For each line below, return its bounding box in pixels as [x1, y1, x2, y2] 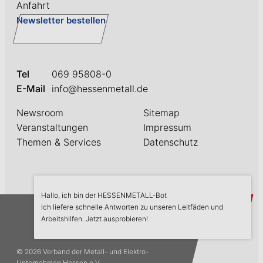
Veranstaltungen [16, 121, 88, 133]
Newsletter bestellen [16, 14, 106, 26]
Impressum [143, 121, 191, 133]
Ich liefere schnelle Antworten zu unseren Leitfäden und [41, 203, 223, 212]
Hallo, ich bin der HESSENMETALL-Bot [41, 191, 168, 200]
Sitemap [143, 106, 180, 119]
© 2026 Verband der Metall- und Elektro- [16, 247, 149, 256]
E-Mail [16, 82, 45, 95]
